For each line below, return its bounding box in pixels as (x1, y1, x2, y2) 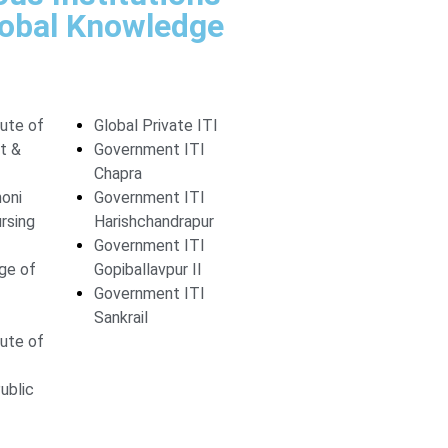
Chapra (93, 164, 142, 183)
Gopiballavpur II (93, 260, 202, 279)
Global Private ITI (93, 116, 218, 135)
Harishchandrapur (93, 212, 214, 231)
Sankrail (93, 308, 148, 327)
